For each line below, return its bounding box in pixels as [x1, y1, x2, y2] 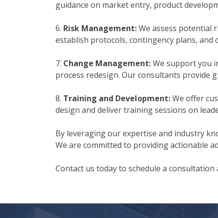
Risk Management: [63, 23, 137, 34]
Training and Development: [63, 93, 170, 104]
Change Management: [63, 58, 151, 69]
